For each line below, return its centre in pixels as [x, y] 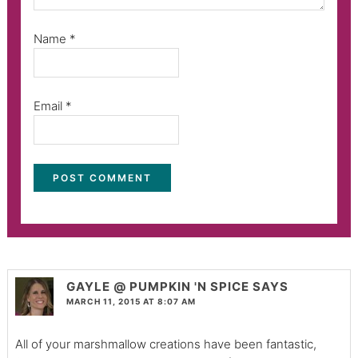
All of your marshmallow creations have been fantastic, [165, 344]
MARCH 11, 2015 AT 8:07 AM [131, 302]
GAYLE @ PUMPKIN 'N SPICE [157, 287]
